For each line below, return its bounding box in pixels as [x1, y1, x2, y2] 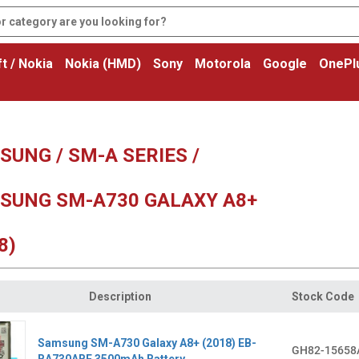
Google [263, 56, 307, 71]
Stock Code [291, 290, 354, 303]
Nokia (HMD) [65, 56, 141, 71]
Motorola [195, 56, 251, 71]
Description [89, 290, 151, 303]
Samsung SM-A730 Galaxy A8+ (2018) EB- [37, 336, 256, 349]
